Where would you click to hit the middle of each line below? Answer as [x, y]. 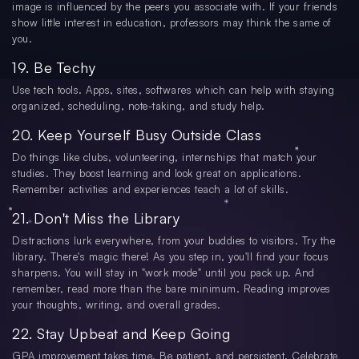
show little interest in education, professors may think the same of [172, 22]
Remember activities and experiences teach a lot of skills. [150, 189]
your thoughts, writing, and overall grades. [117, 304]
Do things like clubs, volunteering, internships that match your [165, 157]
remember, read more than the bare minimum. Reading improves [171, 288]
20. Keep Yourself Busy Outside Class [137, 134]
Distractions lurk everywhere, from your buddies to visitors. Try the [173, 240]
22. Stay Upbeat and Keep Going [121, 333]
